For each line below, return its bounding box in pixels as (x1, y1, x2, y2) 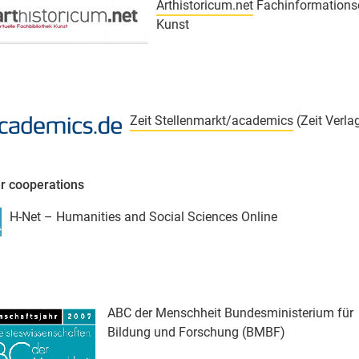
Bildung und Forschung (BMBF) (107, 325, 285, 341)
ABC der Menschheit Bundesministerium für (107, 305, 353, 321)
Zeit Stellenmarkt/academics (130, 113, 293, 129)
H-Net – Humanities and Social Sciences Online (10, 209, 277, 225)
